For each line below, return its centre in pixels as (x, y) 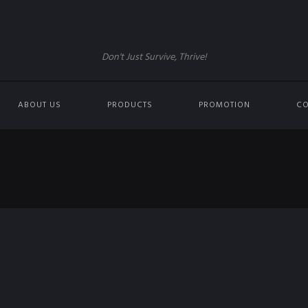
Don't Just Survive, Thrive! (154, 57)
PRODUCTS (130, 106)
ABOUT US (40, 106)
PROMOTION (224, 106)
